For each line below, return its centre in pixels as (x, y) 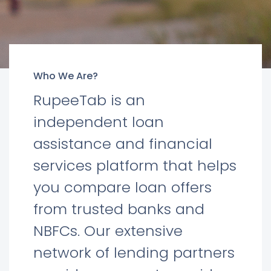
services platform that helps (135, 165)
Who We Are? (66, 76)
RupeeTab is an (89, 100)
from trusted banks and (119, 209)
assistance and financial (123, 144)
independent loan (99, 122)
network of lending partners (134, 253)
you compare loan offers (122, 187)
